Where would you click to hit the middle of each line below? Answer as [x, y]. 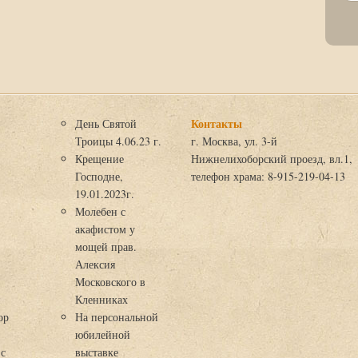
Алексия [95, 264]
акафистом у [105, 229]
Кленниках [101, 299]
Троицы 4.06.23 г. [118, 141]
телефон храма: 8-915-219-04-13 [268, 176]
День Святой [105, 123]
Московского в [110, 282]
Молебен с [100, 211]
